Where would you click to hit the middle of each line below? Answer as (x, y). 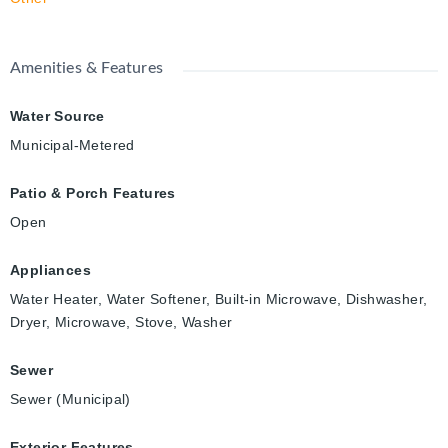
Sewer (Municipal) (70, 399)
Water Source (57, 116)
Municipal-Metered (72, 145)
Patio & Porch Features (93, 193)
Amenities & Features (86, 68)
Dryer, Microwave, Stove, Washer (121, 322)
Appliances (50, 270)
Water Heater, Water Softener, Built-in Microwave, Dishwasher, (219, 299)
